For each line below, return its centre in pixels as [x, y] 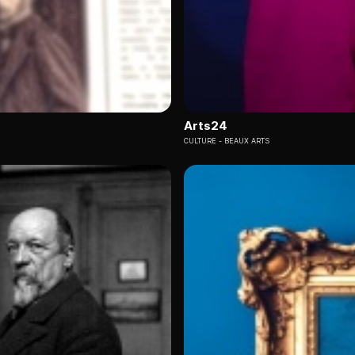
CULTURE [200, 140]
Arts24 [206, 125]
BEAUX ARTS [247, 140]
